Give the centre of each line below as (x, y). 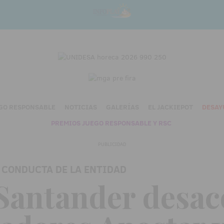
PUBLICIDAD (112, 144)
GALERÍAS (122, 107)
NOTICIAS (80, 107)
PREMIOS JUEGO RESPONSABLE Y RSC (111, 123)
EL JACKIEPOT (170, 107)
